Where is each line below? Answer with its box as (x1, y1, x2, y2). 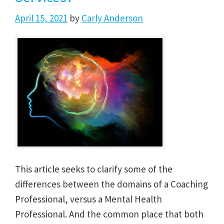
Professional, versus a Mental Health (15, 193, 162, 205)
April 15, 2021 (15, 11, 67, 24)
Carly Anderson (81, 11, 143, 24)
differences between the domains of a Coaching (15, 178, 208, 190)
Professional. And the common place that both (15, 208, 203, 220)
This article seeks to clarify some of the (15, 163, 172, 175)
